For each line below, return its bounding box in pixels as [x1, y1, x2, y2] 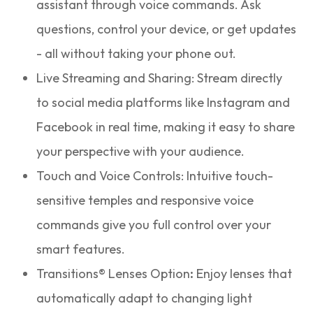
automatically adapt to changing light [36, 289, 253, 306]
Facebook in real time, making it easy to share [36, 118, 296, 135]
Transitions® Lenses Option [36, 265, 191, 282]
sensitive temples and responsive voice [36, 191, 254, 208]
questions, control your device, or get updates [36, 20, 297, 37]
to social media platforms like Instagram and [36, 94, 291, 110]
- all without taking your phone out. [36, 45, 237, 61]
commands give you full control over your [36, 216, 272, 233]
